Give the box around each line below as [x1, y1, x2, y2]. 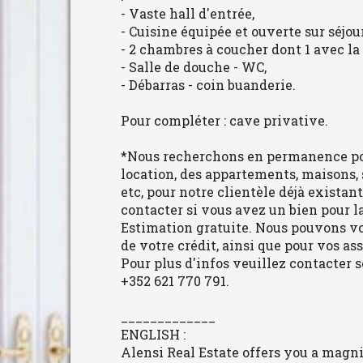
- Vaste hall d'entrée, [121, 5, 254, 23]
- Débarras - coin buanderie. [121, 76, 296, 94]
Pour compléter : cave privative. [121, 112, 328, 130]
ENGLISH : [121, 326, 186, 344]
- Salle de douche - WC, [121, 58, 267, 76]
